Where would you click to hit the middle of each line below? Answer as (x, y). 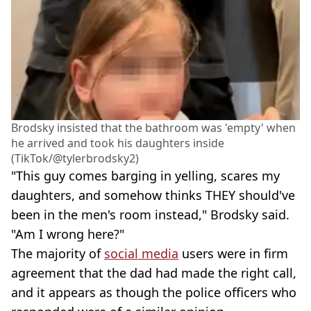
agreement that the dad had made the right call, (154, 273)
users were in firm (233, 254)
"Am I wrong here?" (68, 234)
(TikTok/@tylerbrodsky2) (75, 159)
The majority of (58, 254)
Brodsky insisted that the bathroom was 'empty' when (153, 128)
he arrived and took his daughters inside (118, 143)
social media (141, 254)
